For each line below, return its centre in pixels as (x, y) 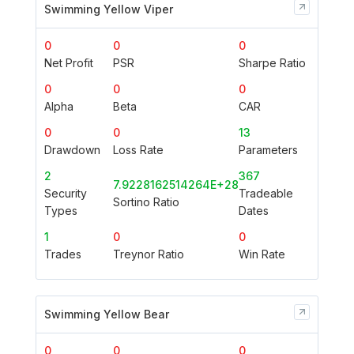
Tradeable (265, 193)
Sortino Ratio (146, 201)
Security (66, 193)
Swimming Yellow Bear (107, 314)
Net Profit (69, 62)
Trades (63, 254)
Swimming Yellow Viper (109, 9)
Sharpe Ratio (272, 62)
